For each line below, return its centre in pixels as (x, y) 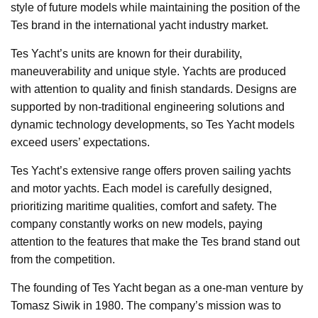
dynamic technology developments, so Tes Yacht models (153, 125)
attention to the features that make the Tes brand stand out (155, 242)
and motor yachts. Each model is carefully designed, (141, 189)
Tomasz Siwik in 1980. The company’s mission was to (146, 306)
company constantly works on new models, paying (137, 224)
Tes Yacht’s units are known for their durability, (126, 54)
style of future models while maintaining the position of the (155, 8)
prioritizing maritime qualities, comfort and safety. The (144, 207)
